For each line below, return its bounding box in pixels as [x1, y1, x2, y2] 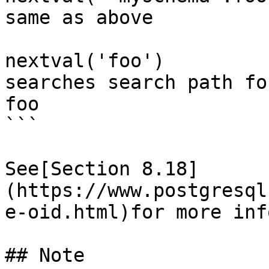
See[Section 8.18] [5, 158, 199, 180]
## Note [5, 244, 85, 266]
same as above [5, 7, 153, 28]
